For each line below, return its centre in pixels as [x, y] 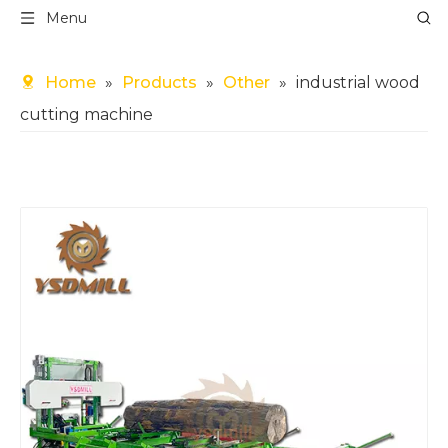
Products [159, 82]
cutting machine [86, 114]
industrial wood [358, 82]
